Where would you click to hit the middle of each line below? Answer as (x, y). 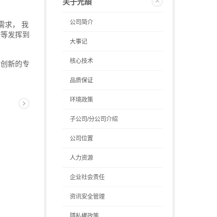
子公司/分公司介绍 (94, 119)
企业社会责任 (87, 177)
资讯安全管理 (87, 197)
